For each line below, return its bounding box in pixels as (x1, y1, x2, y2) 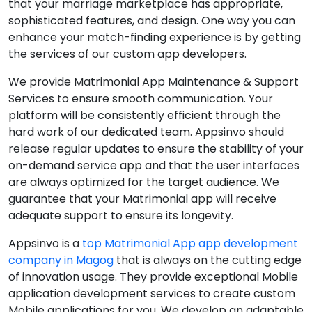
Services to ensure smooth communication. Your (8, 91, 273, 107)
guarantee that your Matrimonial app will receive (8, 191, 276, 207)
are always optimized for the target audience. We (8, 174, 279, 190)
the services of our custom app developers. (8, 46, 247, 62)
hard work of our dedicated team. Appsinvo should (8, 124, 284, 140)
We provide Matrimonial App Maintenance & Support (8, 74, 299, 90)
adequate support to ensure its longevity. (8, 208, 233, 224)
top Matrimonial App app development (82, 235, 298, 251)
